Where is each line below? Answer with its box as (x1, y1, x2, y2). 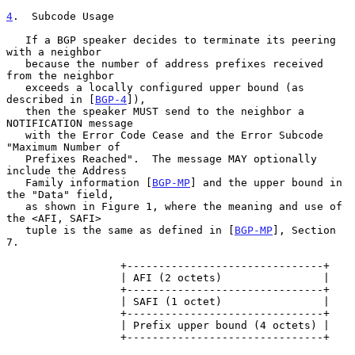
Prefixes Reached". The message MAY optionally (6, 152, 25, 165)
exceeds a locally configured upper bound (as (6, 81, 25, 94)
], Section (273, 223, 336, 236)
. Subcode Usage (13, 10, 114, 22)
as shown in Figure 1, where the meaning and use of (6, 200, 25, 212)
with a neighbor (6, 45, 101, 58)
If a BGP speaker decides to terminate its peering (6, 33, 25, 46)
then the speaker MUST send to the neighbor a (6, 105, 25, 117)
